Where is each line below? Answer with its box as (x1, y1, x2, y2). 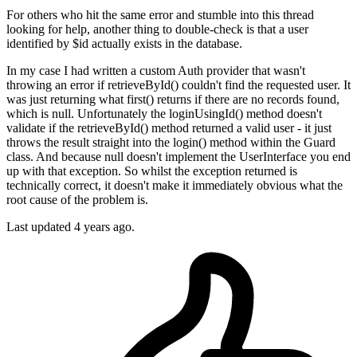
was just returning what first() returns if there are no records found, (6, 92, 339, 107)
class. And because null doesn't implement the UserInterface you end (6, 150, 351, 164)
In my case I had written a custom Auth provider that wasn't (6, 64, 305, 78)
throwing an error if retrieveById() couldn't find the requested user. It (6, 78, 351, 92)
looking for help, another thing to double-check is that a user (6, 22, 308, 37)
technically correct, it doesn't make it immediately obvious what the (6, 178, 343, 193)
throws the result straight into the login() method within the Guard (6, 135, 335, 150)
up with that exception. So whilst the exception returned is (6, 164, 297, 178)
